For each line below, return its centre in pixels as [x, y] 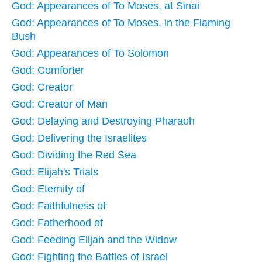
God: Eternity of [48, 189]
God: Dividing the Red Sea [74, 155]
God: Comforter [48, 70]
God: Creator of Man [60, 104]
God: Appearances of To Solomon [90, 53]
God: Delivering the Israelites [79, 138]
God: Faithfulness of [59, 206]
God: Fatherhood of [57, 223]
